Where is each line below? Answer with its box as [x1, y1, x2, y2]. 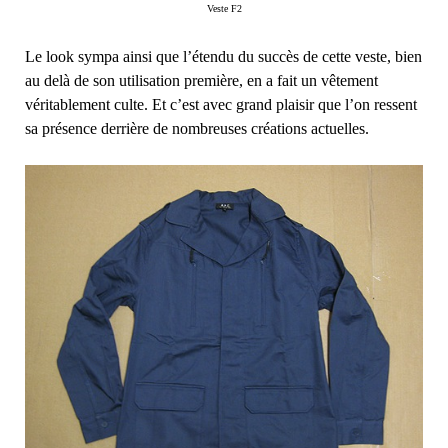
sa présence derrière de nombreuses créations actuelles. [25, 119, 369, 137]
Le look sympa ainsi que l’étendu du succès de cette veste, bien [25, 47, 422, 65]
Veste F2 [206, 2, 242, 14]
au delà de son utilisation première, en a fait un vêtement [25, 71, 378, 89]
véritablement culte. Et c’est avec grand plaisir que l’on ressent [25, 95, 417, 113]
